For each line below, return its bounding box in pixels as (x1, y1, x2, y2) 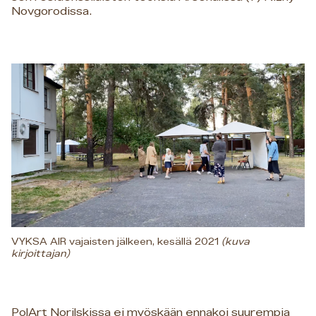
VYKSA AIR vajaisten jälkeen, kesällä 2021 (11, 237, 221, 248)
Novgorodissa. (11, 6, 92, 18)
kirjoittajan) (11, 249, 70, 260)
